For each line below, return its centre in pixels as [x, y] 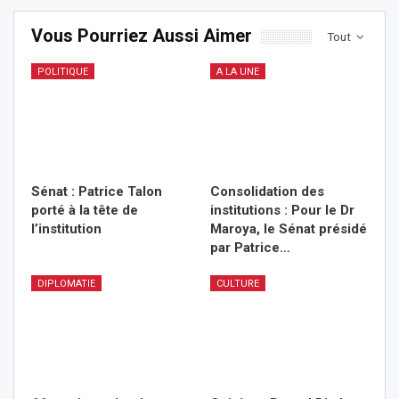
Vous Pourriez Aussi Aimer [142, 36]
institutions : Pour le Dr [282, 211]
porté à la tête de [85, 211]
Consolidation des [267, 192]
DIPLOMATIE [66, 284]
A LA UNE [238, 72]
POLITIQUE [63, 72]
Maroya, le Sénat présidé [289, 229]
